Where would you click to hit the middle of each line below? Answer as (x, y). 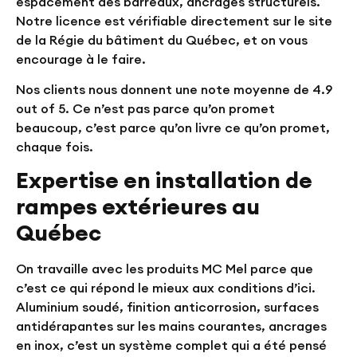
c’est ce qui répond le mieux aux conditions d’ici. (166, 288)
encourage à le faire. (81, 59)
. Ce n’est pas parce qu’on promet (170, 108)
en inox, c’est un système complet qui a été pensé (171, 345)
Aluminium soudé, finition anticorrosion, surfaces (167, 307)
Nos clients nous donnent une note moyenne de (164, 89)
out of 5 (41, 108)
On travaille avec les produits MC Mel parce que (165, 269)
